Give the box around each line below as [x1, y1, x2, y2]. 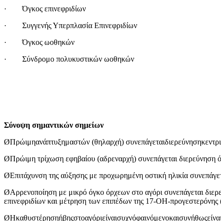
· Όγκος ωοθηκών [4, 37, 74, 46]
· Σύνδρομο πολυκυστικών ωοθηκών [4, 54, 134, 63]
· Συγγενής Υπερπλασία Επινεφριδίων [4, 21, 137, 30]
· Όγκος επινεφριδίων [4, 4, 86, 13]
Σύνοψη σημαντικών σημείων [4, 120, 104, 129]
